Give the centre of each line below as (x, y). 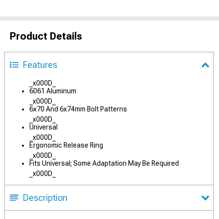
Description (45, 197)
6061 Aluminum (53, 91)
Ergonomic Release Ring (66, 145)
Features (40, 65)
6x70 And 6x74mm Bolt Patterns (78, 109)
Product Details (46, 36)
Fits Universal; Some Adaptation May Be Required (104, 163)
